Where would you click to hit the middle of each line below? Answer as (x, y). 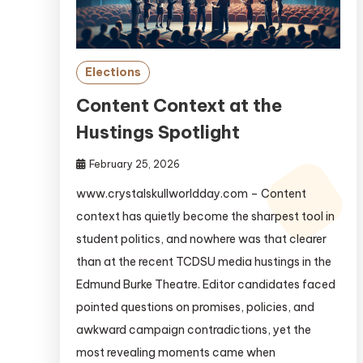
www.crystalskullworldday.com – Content (191, 194)
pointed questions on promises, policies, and (195, 307)
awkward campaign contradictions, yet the (193, 330)
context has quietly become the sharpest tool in (205, 217)
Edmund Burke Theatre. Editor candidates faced (205, 285)
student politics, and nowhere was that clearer (201, 239)
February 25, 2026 (134, 164)
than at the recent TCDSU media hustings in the (203, 262)
